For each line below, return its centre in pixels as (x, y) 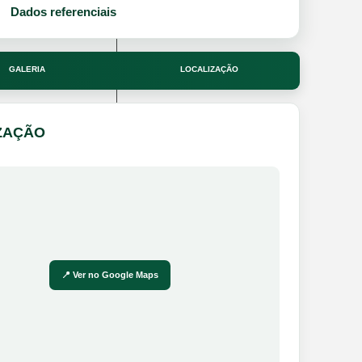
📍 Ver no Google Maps (109, 275)
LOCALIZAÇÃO (209, 69)
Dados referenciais (63, 11)
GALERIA (27, 69)
